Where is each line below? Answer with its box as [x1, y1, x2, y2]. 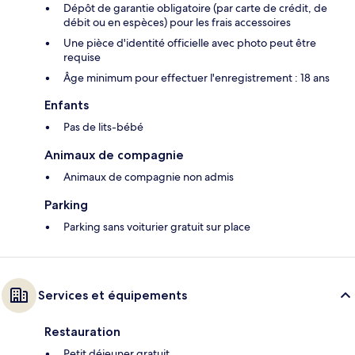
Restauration [44, 324, 120, 340]
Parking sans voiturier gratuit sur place [63, 219, 250, 235]
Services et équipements [38, 288, 187, 303]
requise [63, 50, 101, 65]
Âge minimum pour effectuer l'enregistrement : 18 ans [63, 71, 330, 86]
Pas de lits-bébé [63, 120, 143, 135]
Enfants [44, 97, 89, 113]
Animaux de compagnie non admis [63, 170, 234, 185]
